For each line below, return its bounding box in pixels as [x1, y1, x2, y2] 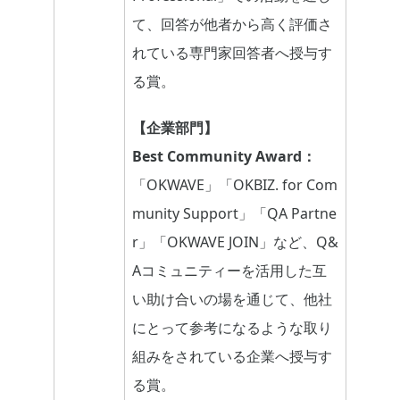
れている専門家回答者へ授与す [132, 43, 332, 63]
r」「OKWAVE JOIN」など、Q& [132, 232, 338, 253]
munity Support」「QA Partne [132, 204, 337, 224]
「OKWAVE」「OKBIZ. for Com [132, 175, 337, 196]
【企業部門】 [132, 118, 218, 138]
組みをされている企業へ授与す [132, 346, 332, 367]
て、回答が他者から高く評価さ [132, 14, 332, 35]
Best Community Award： [132, 146, 316, 167]
